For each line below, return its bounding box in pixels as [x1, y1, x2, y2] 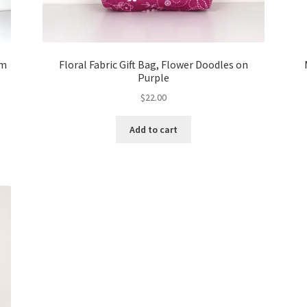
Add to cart [129, 123, 177, 136]
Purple [137, 70, 169, 84]
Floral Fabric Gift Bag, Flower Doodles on [58, 57, 248, 71]
